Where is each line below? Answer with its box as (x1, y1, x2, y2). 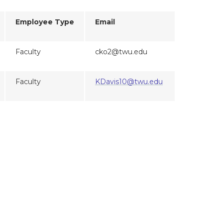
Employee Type (15, 17, 74, 26)
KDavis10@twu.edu (95, 77, 163, 86)
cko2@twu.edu (95, 47, 147, 56)
